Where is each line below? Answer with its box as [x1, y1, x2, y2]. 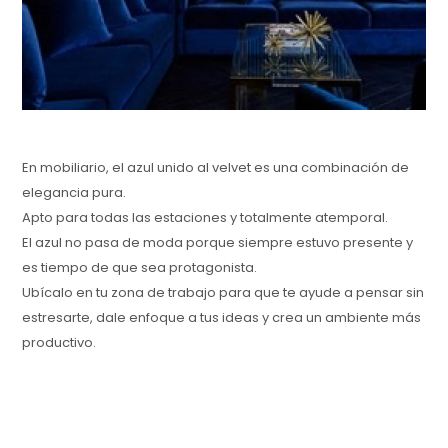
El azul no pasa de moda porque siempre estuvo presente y [22, 233, 414, 253]
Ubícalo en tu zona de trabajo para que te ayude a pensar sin [22, 283, 425, 303]
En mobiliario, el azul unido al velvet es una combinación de [22, 158, 410, 178]
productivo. [22, 333, 97, 353]
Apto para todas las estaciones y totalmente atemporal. [22, 208, 389, 228]
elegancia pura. [22, 183, 127, 203]
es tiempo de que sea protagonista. [22, 258, 258, 278]
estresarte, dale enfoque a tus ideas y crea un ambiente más [22, 308, 422, 328]
